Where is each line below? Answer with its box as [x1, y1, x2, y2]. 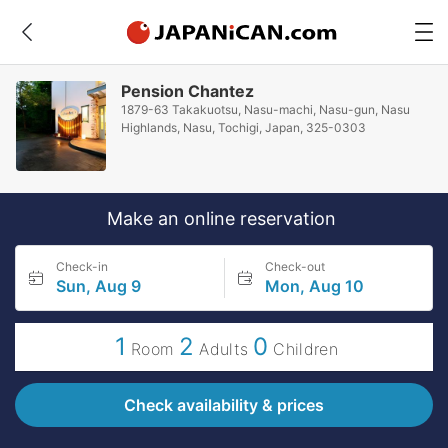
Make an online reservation [107, 208, 341, 229]
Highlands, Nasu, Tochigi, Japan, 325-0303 [121, 120, 367, 135]
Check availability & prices [124, 395, 324, 415]
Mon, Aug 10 [264, 276, 364, 296]
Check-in [56, 259, 108, 274]
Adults [199, 339, 249, 359]
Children [273, 339, 338, 359]
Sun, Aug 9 [56, 276, 141, 296]
